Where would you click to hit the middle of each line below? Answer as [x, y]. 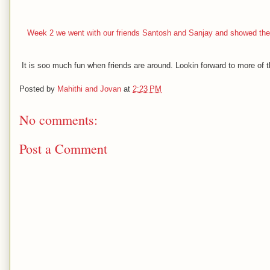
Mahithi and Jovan [89, 89]
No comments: [58, 119]
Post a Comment [63, 149]
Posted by [38, 89]
